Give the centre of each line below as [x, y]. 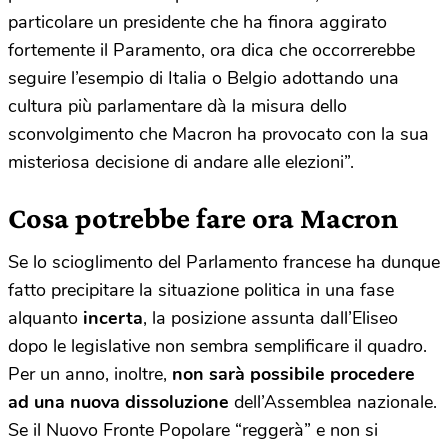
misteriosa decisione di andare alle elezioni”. [181, 162]
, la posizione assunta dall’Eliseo [270, 318]
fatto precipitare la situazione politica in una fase [201, 290]
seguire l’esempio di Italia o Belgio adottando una [203, 78]
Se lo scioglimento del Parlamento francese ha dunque [224, 262]
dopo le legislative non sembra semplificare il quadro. [217, 346]
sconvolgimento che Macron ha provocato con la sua [218, 134]
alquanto [45, 318]
